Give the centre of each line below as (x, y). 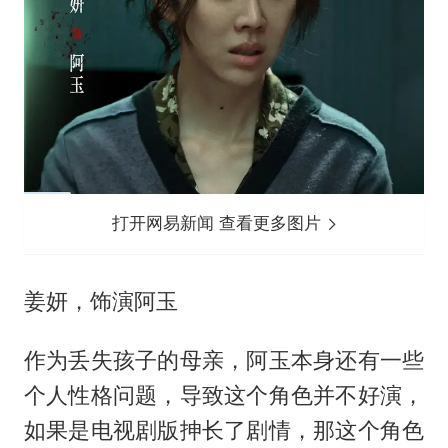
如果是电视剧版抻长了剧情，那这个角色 (224, 430)
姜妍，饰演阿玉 (100, 301)
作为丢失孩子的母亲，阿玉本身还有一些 (224, 360)
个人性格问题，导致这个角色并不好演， (224, 395)
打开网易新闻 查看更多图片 (219, 223)
